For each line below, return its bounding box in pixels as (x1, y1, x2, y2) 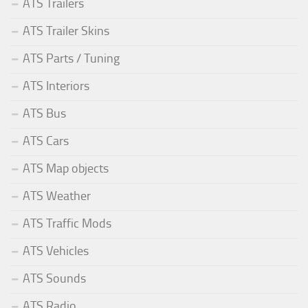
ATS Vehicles (23, 243, 89, 258)
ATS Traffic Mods (23, 215, 111, 231)
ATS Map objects (23, 160, 109, 176)
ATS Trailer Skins (23, 23, 109, 38)
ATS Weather (23, 188, 91, 203)
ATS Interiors (23, 78, 89, 93)
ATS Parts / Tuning (23, 50, 120, 66)
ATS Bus (23, 105, 66, 121)
